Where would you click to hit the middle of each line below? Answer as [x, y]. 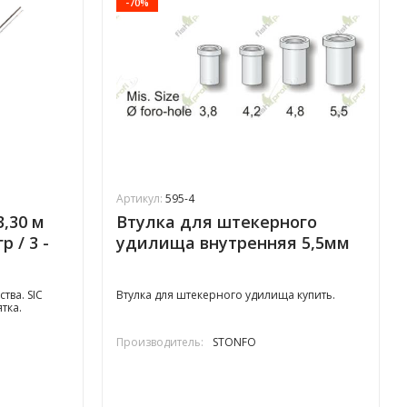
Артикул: [141, 199]
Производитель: [160, 342]
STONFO [234, 342]
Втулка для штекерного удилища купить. [226, 295]
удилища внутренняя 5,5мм [233, 243]
